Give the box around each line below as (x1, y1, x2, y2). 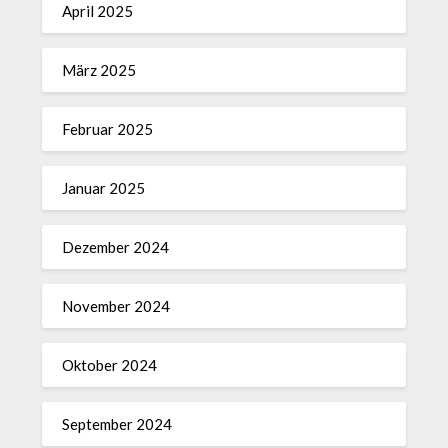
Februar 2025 (62, 120, 154, 138)
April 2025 (62, 2, 134, 20)
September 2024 (62, 415, 173, 433)
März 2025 (62, 61, 137, 79)
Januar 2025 (62, 179, 146, 197)
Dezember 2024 (62, 238, 170, 256)
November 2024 (62, 297, 171, 315)
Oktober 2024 (62, 356, 158, 374)
